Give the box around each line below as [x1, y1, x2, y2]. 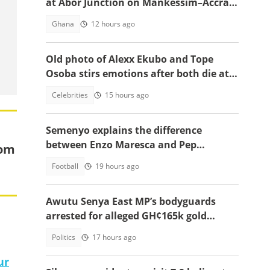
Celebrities [52, 90, 88, 100]
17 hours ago [92, 232, 136, 242]
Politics [52, 232, 75, 242]
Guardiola [46, 152, 94, 166]
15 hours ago [105, 90, 149, 100]
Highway [46, 10, 88, 24]
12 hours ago [91, 19, 135, 29]
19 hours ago [95, 161, 139, 171]
